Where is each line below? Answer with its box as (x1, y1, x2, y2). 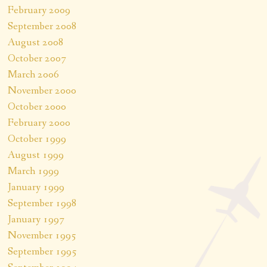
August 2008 (8, 35, 64, 49)
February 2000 (8, 115, 71, 130)
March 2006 (8, 67, 60, 82)
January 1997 (8, 212, 65, 226)
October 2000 (8, 99, 67, 114)
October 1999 (8, 131, 67, 146)
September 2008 (8, 18, 77, 33)
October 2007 (8, 51, 67, 66)
